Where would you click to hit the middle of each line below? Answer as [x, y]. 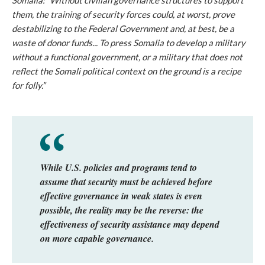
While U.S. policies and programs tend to [119, 167]
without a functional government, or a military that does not [127, 57]
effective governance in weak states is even [121, 196]
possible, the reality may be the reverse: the [122, 210]
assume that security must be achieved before [126, 182]
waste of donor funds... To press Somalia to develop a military [129, 43]
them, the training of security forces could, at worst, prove [123, 14]
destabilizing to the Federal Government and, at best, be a [123, 28]
